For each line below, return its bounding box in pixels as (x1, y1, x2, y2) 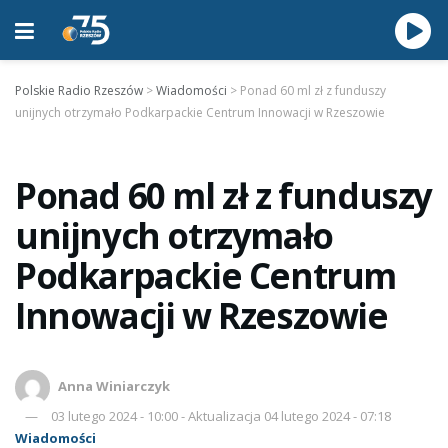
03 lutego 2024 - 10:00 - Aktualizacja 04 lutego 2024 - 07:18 (51, 407, 391, 425)
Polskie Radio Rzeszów (15, 82, 143, 99)
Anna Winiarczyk (58, 376, 171, 395)
